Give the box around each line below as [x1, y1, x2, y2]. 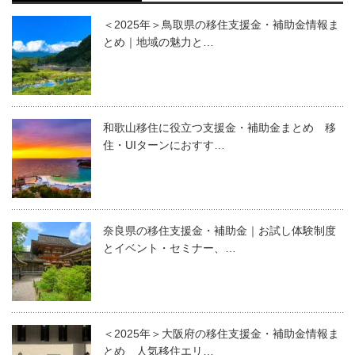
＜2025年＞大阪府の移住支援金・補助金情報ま [103, 327, 339, 341]
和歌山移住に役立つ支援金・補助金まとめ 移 [103, 121, 336, 135]
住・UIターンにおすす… [103, 139, 225, 152]
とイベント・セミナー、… [103, 242, 236, 255]
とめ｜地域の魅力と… [103, 36, 214, 49]
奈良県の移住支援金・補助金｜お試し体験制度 [103, 224, 336, 238]
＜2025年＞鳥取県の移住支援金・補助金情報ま [103, 18, 339, 32]
